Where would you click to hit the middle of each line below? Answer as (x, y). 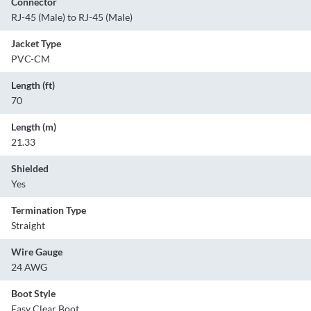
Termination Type (49, 210)
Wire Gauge (37, 252)
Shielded (30, 169)
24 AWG (29, 267)
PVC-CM (31, 59)
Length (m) (34, 127)
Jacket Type (36, 44)
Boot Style (33, 294)
